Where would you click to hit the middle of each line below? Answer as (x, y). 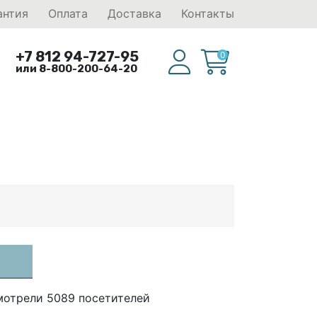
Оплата (68, 13)
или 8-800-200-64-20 (77, 69)
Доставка (134, 13)
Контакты (208, 13)
